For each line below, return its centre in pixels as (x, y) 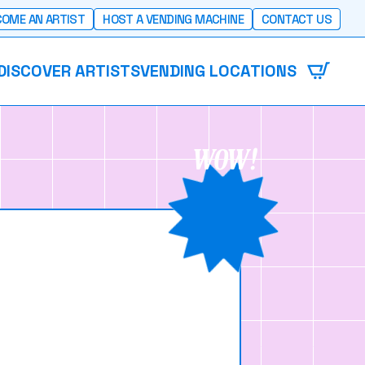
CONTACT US (297, 19)
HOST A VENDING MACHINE (173, 19)
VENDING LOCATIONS (218, 70)
